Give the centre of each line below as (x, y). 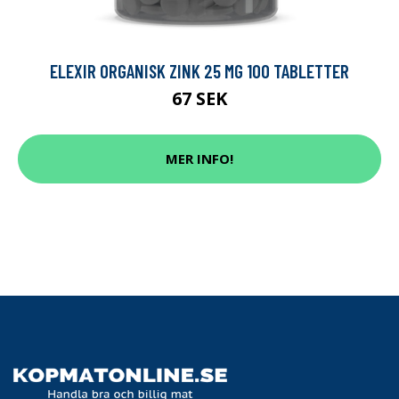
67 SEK (199, 98)
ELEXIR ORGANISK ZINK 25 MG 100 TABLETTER (199, 70)
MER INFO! (199, 159)
